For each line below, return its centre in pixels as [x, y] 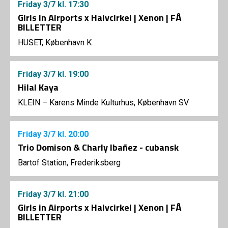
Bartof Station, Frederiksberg [69, 162]
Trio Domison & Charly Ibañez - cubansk [98, 147]
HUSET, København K [55, 42]
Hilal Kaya [38, 87]
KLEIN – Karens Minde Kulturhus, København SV [103, 102]
